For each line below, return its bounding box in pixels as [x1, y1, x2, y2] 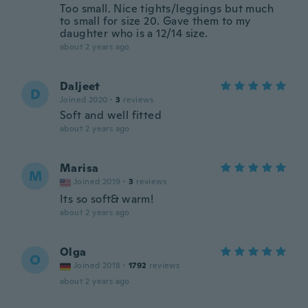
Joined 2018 [74, 260, 121, 271]
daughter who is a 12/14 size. [60, 26, 208, 41]
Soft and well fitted [60, 108, 162, 122]
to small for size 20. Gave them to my [60, 14, 251, 28]
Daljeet [60, 79, 100, 93]
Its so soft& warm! [60, 192, 154, 206]
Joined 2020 [60, 94, 108, 105]
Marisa [60, 161, 99, 175]
